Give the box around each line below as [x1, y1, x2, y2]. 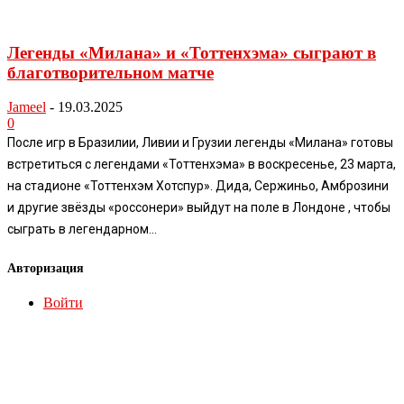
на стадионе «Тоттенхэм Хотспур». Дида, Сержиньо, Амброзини [7, 179, 389, 194]
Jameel [7, 99, 46, 115]
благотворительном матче [7, 62, 214, 82]
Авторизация [7, 261, 84, 275]
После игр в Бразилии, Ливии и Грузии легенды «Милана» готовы [7, 135, 393, 151]
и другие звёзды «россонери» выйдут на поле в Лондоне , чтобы [7, 200, 390, 216]
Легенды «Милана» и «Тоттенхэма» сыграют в [7, 42, 376, 62]
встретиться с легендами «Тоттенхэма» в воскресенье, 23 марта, [7, 157, 396, 172]
